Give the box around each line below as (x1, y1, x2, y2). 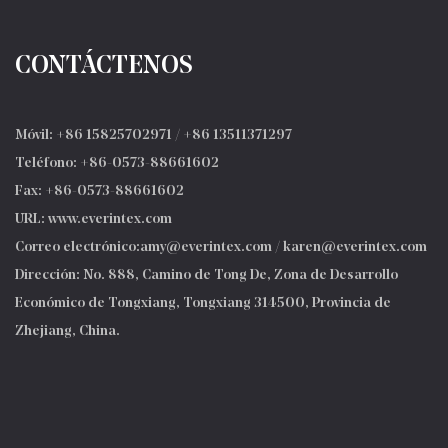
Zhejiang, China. (15, 324, 120, 339)
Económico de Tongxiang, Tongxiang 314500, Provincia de (15, 296, 391, 311)
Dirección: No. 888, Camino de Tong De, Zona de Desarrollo (15, 268, 398, 283)
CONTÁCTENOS (15, 54, 193, 79)
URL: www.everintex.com (15, 212, 172, 227)
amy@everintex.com (140, 240, 272, 255)
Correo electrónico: (15, 240, 140, 255)
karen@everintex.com (283, 240, 427, 255)
